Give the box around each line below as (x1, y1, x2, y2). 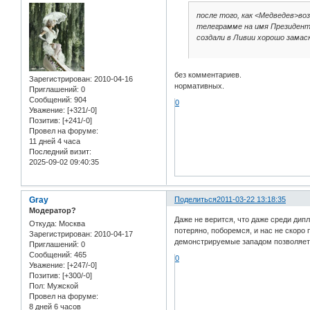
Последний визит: (29, 147, 91, 156)
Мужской (45, 282, 78, 291)
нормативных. (174, 81, 225, 90)
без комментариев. (174, 70, 242, 79)
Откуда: (29, 219, 57, 228)
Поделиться (174, 194, 217, 203)
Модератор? (29, 206, 76, 215)
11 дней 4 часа (29, 137, 80, 146)
